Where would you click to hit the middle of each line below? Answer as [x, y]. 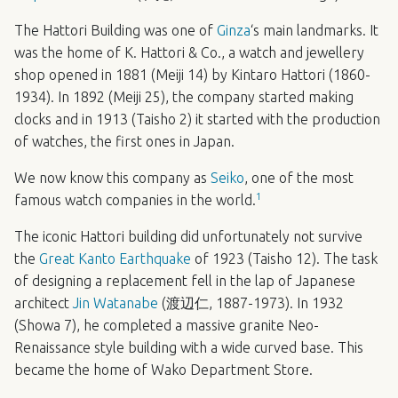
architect [44, 302]
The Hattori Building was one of [115, 30]
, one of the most [299, 177]
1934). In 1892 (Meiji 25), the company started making [184, 96]
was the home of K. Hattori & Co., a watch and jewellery [189, 52]
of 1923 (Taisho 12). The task [284, 258]
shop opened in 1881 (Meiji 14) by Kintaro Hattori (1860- [192, 74]
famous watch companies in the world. [135, 199]
